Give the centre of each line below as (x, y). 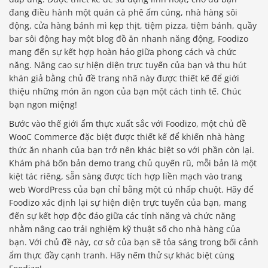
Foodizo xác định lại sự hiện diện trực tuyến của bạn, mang (128, 202)
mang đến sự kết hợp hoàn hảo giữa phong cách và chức (123, 51)
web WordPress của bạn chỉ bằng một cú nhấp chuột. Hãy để (131, 189)
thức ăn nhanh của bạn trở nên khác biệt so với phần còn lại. (132, 150)
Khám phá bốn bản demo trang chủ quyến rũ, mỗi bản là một (133, 163)
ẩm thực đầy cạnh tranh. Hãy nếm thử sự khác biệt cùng (122, 255)
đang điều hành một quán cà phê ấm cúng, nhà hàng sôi (123, 12)
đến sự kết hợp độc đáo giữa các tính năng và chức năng (122, 215)
